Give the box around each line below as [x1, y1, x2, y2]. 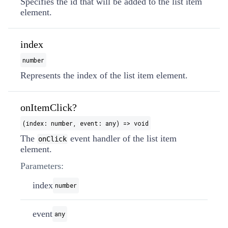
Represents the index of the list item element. [20, 70, 188, 80]
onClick [38, 135, 67, 143]
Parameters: [20, 161, 64, 171]
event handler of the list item [68, 133, 177, 144]
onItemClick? [20, 102, 77, 113]
